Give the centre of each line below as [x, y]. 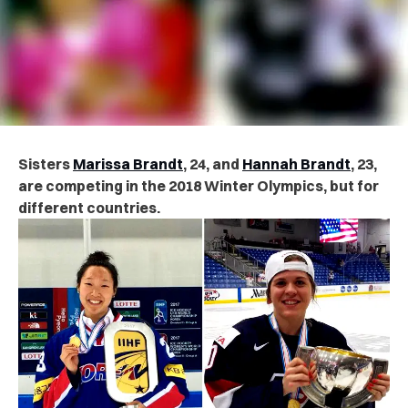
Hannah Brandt [296, 163]
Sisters [46, 163]
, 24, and [213, 163]
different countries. [89, 207]
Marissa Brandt [128, 163]
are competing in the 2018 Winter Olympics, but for [199, 185]
